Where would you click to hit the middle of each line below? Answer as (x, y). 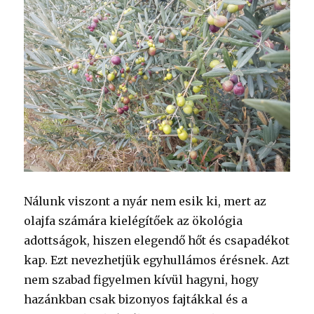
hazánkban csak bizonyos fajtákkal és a (136, 300)
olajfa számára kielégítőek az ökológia (134, 221)
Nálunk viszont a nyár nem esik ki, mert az (145, 202)
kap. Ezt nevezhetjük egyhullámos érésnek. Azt (157, 260)
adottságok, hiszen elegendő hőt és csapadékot (157, 241)
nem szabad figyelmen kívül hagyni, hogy (142, 280)
